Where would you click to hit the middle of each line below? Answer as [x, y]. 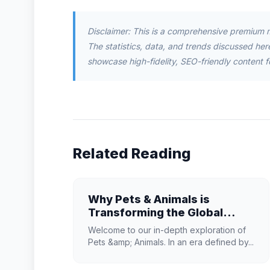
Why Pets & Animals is [149, 199]
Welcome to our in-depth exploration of [167, 230]
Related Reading [132, 153]
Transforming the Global [155, 212]
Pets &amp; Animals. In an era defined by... [171, 242]
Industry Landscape [143, 226]
